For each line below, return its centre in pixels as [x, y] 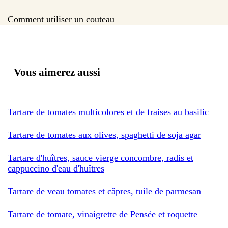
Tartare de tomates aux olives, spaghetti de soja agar [104, 135]
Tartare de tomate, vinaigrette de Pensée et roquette [103, 214]
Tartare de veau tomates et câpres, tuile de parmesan [104, 191]
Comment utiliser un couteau [61, 19]
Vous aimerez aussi [57, 72]
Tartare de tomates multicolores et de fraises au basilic [108, 112]
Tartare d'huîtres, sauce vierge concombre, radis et [101, 158]
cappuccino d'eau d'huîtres [56, 168]
